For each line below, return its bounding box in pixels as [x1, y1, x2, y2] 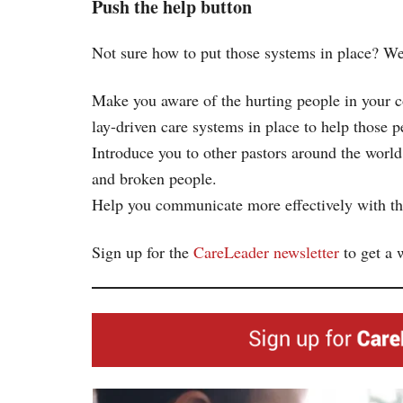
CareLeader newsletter [193, 240, 339, 263]
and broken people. [92, 166, 217, 189]
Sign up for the [92, 240, 193, 263]
